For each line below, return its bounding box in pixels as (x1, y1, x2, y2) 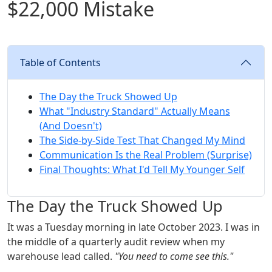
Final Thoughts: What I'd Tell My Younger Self (39, 163, 245, 177)
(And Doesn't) (39, 119, 102, 133)
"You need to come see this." (115, 250, 233, 263)
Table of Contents (20, 56, 101, 70)
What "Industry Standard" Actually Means (39, 104, 230, 118)
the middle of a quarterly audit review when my (7, 235, 225, 249)
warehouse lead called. (7, 250, 115, 263)
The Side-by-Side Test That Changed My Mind (39, 134, 245, 148)
